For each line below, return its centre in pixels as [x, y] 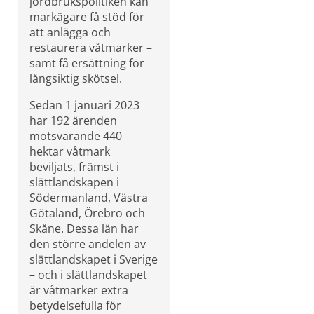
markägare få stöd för [87, 16]
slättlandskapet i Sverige [94, 259]
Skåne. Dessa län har [84, 228]
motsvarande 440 [76, 136]
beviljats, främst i [74, 166]
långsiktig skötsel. [76, 78]
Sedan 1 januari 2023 [84, 105]
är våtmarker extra [79, 290]
